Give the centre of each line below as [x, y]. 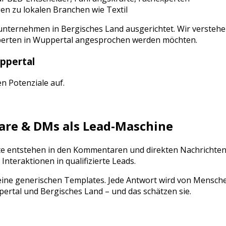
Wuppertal [53, 40]
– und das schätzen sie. [147, 191]
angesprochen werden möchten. [135, 40]
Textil [117, 10]
